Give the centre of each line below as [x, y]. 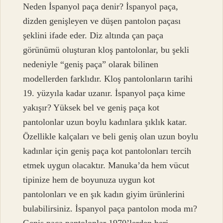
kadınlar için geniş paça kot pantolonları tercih [107, 151]
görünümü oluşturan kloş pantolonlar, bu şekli [106, 50]
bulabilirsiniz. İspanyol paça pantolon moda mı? [110, 209]
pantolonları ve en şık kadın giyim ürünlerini [104, 194]
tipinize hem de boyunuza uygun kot [89, 180]
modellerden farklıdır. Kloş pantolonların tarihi [108, 79]
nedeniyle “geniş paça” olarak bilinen [91, 64]
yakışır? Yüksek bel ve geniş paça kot [91, 108]
